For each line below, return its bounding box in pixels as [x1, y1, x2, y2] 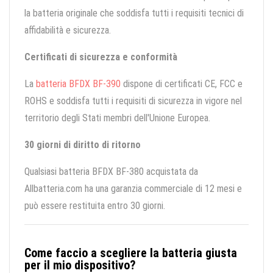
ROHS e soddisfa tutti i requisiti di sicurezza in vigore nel [24, 95, 242, 107]
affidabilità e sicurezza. [24, 24, 111, 37]
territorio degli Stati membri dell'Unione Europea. [24, 112, 210, 124]
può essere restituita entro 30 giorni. [24, 200, 165, 212]
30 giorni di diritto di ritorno [24, 139, 141, 151]
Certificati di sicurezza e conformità [24, 51, 177, 63]
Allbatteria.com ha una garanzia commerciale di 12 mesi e [24, 183, 242, 195]
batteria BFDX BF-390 [36, 78, 121, 90]
